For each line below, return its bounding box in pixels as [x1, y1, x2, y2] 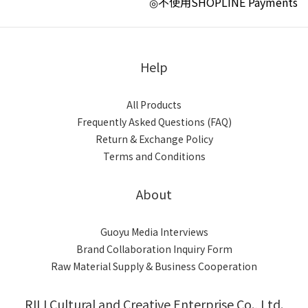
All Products [126, 98, 181, 112]
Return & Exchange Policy [95, 132, 213, 146]
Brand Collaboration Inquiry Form [76, 242, 232, 256]
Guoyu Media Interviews [100, 225, 208, 239]
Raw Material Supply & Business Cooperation [51, 259, 257, 274]
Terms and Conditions [102, 149, 206, 164]
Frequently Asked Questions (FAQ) [76, 115, 232, 129]
